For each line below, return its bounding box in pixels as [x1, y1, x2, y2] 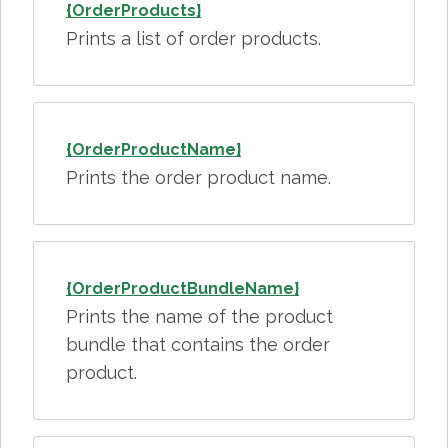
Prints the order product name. [66, 167, 331, 188]
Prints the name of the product [66, 306, 333, 327]
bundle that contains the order [66, 334, 330, 355]
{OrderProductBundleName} [66, 279, 299, 298]
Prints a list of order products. [66, 28, 321, 49]
